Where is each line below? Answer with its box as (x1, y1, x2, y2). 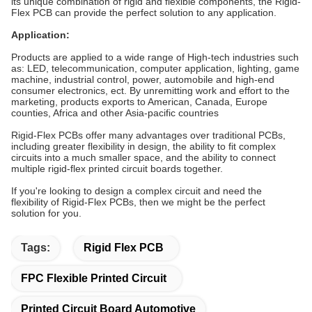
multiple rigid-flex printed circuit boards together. (11, 163, 223, 174)
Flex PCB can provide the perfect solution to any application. (11, 7, 276, 18)
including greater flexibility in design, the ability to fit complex (11, 141, 276, 152)
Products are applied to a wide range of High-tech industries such (11, 52, 299, 63)
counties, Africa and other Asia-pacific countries (11, 107, 219, 118)
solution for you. (11, 208, 81, 219)
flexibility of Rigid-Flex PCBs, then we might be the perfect (11, 196, 265, 208)
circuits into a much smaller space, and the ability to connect (11, 152, 276, 163)
